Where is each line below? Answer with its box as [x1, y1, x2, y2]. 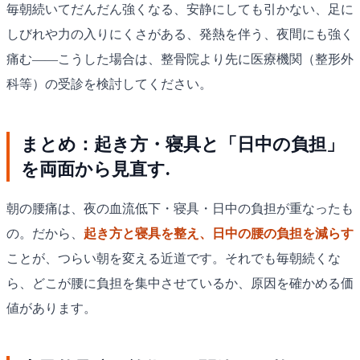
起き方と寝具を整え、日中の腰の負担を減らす [84, 227, 354, 241]
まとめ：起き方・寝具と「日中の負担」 [21, 134, 345, 155]
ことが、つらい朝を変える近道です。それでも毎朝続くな [6, 252, 341, 266]
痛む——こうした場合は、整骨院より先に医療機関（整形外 [6, 52, 354, 67]
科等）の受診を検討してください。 [6, 77, 212, 92]
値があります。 [6, 301, 96, 316]
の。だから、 [6, 227, 84, 241]
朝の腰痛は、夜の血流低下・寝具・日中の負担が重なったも [6, 202, 354, 216]
